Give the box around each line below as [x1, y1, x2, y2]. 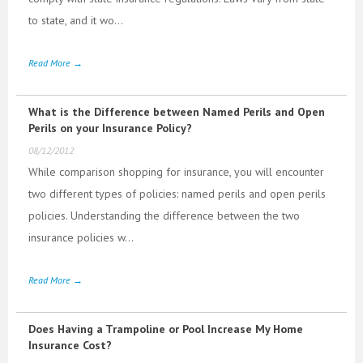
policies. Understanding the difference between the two [28, 207, 300, 223]
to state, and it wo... [28, 12, 123, 28]
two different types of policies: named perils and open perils [28, 186, 326, 201]
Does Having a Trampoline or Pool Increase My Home [28, 321, 303, 336]
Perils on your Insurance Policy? [28, 120, 192, 135]
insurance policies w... [28, 229, 134, 245]
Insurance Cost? [28, 337, 112, 352]
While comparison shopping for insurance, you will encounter [28, 164, 324, 179]
